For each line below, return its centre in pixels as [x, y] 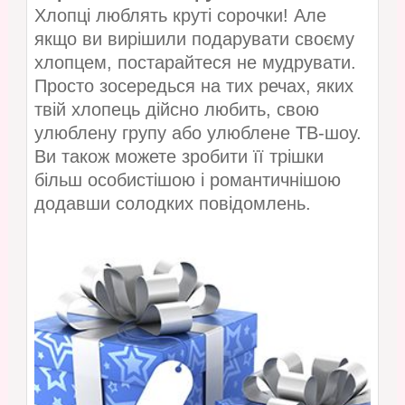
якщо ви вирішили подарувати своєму [194, 38]
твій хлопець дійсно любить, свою [176, 109]
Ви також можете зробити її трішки [179, 156]
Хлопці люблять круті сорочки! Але [180, 15]
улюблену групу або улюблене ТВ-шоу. [198, 132]
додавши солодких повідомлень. [172, 203]
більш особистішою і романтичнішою [187, 179]
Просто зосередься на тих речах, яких [193, 85]
